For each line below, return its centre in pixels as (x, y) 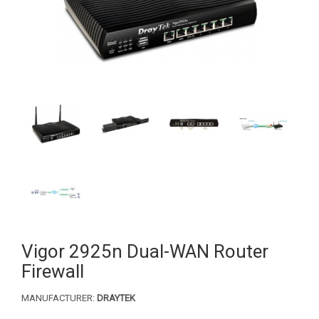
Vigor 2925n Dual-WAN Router (145, 252)
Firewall (53, 272)
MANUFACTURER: (59, 298)
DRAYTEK (116, 298)
